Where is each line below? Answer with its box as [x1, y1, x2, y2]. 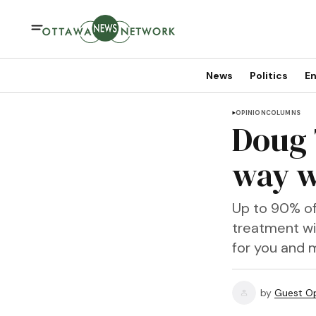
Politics [249, 69, 288, 82]
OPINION [235, 109, 266, 117]
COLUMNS [265, 109, 301, 117]
